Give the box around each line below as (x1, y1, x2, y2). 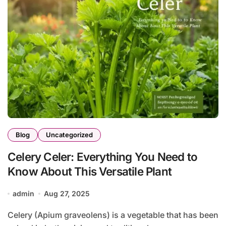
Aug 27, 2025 (43, 189, 90, 198)
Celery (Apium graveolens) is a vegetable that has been (8, 210, 14, 220)
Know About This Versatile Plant (8, 164, 172, 179)
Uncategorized (46, 131, 93, 139)
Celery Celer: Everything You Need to (8, 150, 197, 164)
